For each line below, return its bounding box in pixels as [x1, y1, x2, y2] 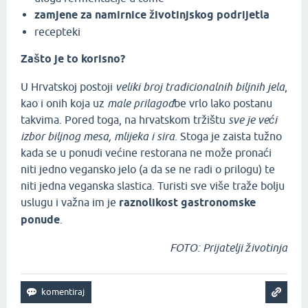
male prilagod [107, 97, 174, 110]
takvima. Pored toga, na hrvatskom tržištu [21, 113, 228, 126]
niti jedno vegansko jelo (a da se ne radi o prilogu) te [21, 163, 275, 176]
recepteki [34, 25, 80, 38]
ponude [21, 213, 60, 227]
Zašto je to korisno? [21, 52, 125, 66]
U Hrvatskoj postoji [21, 80, 115, 93]
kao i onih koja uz [21, 97, 107, 110]
